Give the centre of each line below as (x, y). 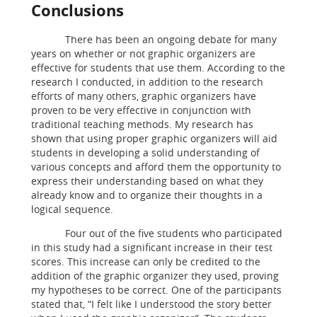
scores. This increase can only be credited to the (146, 261)
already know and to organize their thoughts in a (147, 195)
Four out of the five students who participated (157, 233)
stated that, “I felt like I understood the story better (151, 304)
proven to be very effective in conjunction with (141, 110)
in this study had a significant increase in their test (152, 247)
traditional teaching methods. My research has (142, 124)
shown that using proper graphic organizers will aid (154, 138)
